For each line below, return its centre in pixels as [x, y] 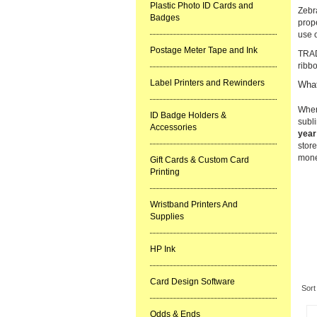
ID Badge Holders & [188, 115]
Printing [165, 172]
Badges [165, 18]
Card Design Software [192, 282]
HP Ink [163, 249]
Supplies [167, 217]
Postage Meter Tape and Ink [204, 50]
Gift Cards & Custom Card [200, 160]
